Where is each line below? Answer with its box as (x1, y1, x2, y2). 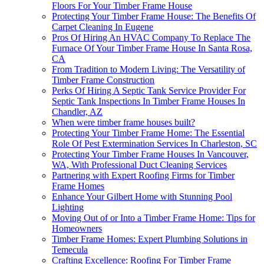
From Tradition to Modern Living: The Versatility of (52, 64, 245, 75)
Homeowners (52, 223, 102, 234)
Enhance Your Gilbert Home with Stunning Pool (52, 192, 232, 202)
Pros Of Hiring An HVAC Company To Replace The (52, 32, 250, 43)
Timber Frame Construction (52, 75, 154, 85)
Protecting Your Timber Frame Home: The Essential (52, 128, 245, 138)
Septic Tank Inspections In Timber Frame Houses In (52, 96, 245, 107)
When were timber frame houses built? (52, 117, 195, 128)
